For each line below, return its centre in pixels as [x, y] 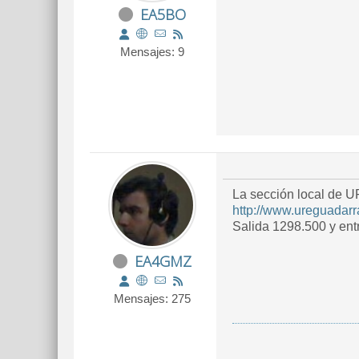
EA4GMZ [163, 261]
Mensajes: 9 [152, 52]
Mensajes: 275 [152, 298]
